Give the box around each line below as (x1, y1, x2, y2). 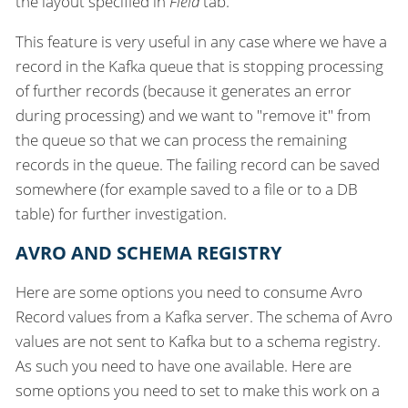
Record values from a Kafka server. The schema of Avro (15, 305, 393, 327)
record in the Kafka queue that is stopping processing (15, 55, 383, 76)
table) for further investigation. (15, 202, 227, 224)
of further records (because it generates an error (15, 79, 352, 101)
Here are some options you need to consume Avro (15, 280, 362, 302)
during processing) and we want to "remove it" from (15, 104, 371, 126)
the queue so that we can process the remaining (15, 128, 347, 150)
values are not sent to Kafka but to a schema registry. (15, 330, 381, 352)
